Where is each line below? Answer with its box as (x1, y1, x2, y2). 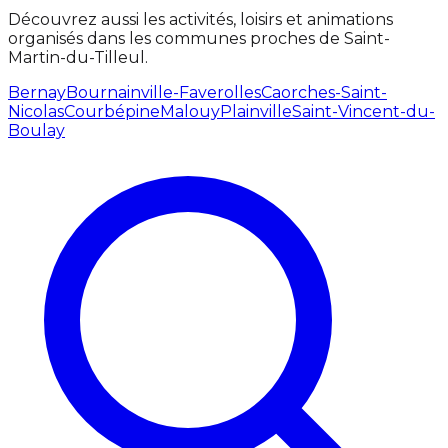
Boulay (8, 120, 65, 140)
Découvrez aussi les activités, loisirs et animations (8, 9, 393, 29)
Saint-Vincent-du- (292, 101, 435, 121)
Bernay (8, 82, 66, 102)
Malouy (160, 101, 220, 121)
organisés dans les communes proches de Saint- (8, 28, 390, 48)
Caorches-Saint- (261, 82, 387, 102)
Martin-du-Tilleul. (8, 47, 148, 67)
